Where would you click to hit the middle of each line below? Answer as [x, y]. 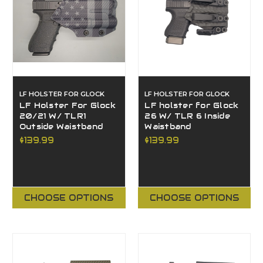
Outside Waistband [61, 127]
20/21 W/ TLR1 [53, 117]
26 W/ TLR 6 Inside [187, 117]
